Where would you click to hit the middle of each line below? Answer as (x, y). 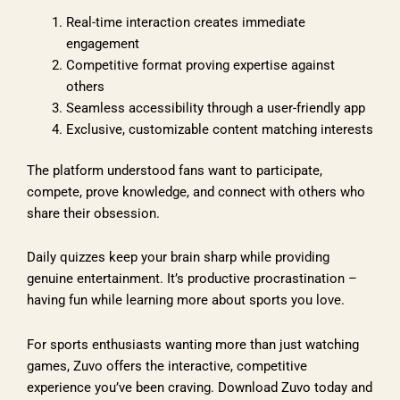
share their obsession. (93, 213)
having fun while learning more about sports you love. (186, 300)
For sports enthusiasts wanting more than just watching (193, 344)
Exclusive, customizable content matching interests (219, 129)
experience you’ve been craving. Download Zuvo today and (200, 387)
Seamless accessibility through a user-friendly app (215, 108)
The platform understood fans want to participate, (175, 170)
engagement (102, 43)
